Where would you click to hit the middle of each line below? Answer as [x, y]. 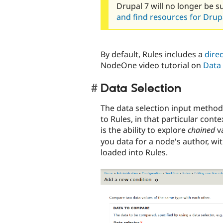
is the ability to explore [144, 130]
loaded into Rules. [134, 152]
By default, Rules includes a [153, 54]
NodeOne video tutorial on [152, 65]
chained [201, 130]
